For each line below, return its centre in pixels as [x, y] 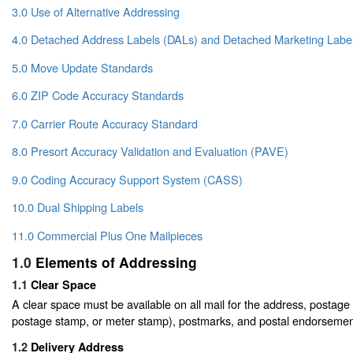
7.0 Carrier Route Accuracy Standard [105, 123]
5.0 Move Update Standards [82, 67]
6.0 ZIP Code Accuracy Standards [98, 95]
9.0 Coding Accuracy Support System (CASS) [127, 179]
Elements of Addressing [116, 262]
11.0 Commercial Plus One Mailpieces [107, 235]
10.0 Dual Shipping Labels [78, 207]
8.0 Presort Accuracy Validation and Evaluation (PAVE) [150, 151]
